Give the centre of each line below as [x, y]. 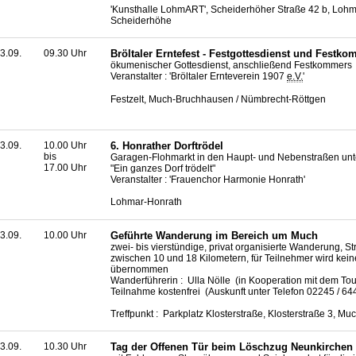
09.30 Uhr [65, 54]
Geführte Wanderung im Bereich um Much [214, 235]
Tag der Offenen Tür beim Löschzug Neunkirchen [232, 347]
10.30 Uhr [65, 347]
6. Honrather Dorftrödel [167, 145]
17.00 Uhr [65, 167]
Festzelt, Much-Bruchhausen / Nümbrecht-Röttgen [218, 99]
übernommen [139, 269]
